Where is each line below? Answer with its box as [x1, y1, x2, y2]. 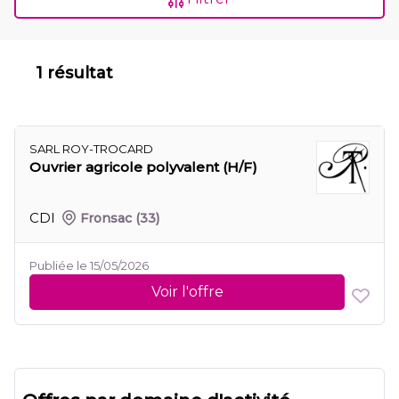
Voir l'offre [151, 283, 224, 300]
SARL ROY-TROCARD [29, 142, 153, 156]
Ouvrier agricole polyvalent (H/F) [29, 159, 257, 175]
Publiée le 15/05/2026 [29, 258, 149, 273]
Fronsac [80, 209, 133, 226]
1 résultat [36, 63, 113, 83]
